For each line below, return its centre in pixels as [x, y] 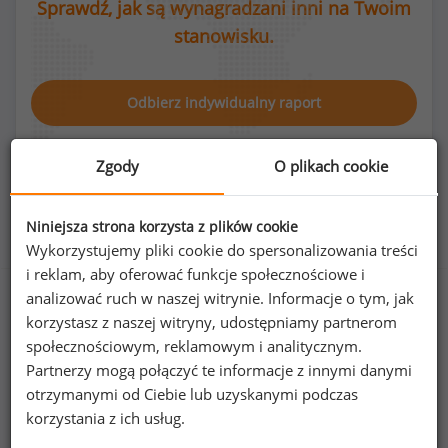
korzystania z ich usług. [105, 417]
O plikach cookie [331, 165]
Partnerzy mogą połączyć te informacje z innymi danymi [219, 369]
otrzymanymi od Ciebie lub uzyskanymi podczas [192, 393]
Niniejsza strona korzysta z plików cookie [162, 226]
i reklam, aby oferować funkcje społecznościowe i [195, 273]
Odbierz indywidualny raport [224, 102]
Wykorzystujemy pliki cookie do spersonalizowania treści [222, 249]
